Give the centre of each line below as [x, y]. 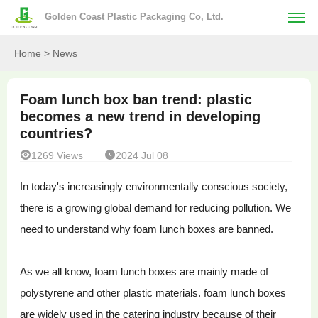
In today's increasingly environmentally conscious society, [154, 187]
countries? [56, 134]
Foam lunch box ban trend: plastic [136, 100]
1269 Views [57, 156]
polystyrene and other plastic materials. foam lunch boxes [153, 293]
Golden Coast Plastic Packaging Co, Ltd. [134, 17]
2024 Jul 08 [142, 156]
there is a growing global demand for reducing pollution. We [156, 208]
